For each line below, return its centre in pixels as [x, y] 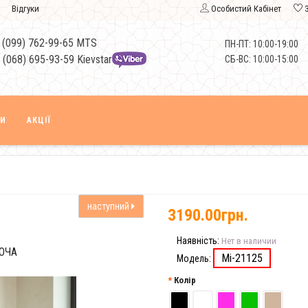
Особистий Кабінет [246, 9]
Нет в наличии [248, 241]
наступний [109, 206]
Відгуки [25, 9]
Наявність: [198, 241]
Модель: [194, 258]
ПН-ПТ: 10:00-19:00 [262, 44]
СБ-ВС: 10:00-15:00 [262, 59]
